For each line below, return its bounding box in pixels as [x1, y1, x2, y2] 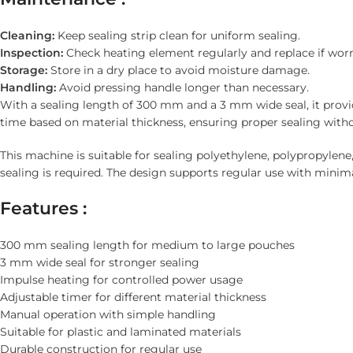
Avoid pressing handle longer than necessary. [56, 80, 309, 95]
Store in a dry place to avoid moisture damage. [47, 63, 310, 78]
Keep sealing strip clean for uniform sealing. [54, 28, 300, 43]
